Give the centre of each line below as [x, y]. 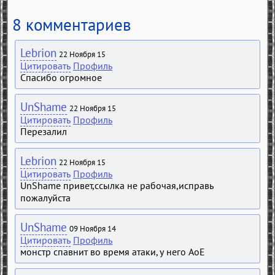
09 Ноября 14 [93, 229]
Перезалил [44, 132]
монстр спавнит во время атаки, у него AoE [113, 252]
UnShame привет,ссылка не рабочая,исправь [117, 186]
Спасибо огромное [61, 78]
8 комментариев [72, 25]
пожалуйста [45, 198]
